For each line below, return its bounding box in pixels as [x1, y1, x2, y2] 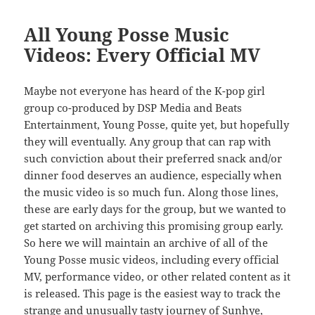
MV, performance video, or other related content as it [24, 269, 291, 283]
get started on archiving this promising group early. [24, 218, 284, 233]
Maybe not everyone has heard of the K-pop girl [24, 83, 266, 98]
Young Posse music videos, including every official [24, 252, 280, 266]
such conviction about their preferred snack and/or [24, 150, 283, 165]
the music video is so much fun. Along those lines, [24, 184, 279, 199]
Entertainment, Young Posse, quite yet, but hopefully [24, 117, 290, 131]
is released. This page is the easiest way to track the [24, 285, 281, 300]
